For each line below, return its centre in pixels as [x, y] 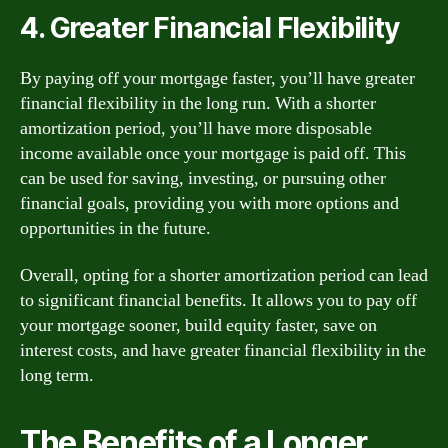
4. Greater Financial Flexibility [209, 27]
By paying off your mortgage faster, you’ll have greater [217, 78]
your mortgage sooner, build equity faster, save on [198, 325]
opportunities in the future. [115, 228]
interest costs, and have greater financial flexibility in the [223, 350]
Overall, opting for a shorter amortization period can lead [224, 275]
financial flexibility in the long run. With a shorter [198, 103]
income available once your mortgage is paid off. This [213, 153]
